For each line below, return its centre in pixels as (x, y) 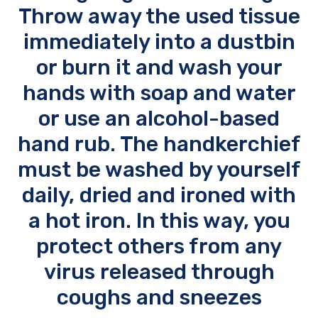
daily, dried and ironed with (159, 196)
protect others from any (159, 247)
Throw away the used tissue (159, 17)
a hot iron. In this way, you (159, 221)
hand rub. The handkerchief (159, 144)
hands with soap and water (159, 93)
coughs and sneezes (159, 298)
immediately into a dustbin (159, 42)
